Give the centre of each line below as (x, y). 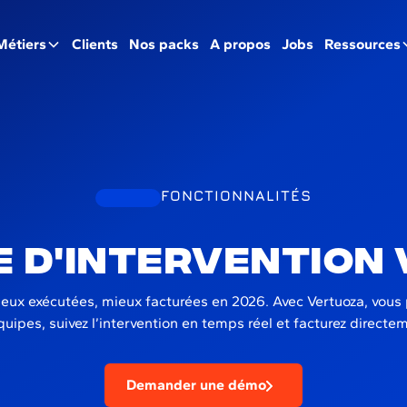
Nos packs (164, 44)
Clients (95, 44)
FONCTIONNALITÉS (236, 195)
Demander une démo (196, 385)
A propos (241, 44)
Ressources (363, 44)
